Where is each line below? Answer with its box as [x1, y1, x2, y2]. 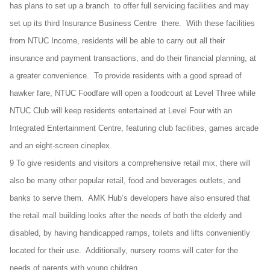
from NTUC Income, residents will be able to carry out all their [10, 36, 225, 45]
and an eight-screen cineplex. [10, 141, 112, 150]
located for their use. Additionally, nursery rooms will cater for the [10, 246, 238, 255]
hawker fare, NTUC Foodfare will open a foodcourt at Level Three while [10, 89, 256, 98]
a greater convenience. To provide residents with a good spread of [10, 71, 242, 80]
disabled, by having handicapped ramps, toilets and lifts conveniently [10, 228, 250, 237]
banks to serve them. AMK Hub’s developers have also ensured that [10, 193, 250, 202]
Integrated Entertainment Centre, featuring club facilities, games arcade [10, 124, 259, 133]
